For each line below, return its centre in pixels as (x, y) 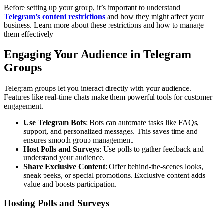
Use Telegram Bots (55, 123)
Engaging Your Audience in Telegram (98, 55)
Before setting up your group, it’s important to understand (92, 7)
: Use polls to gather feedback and (152, 149)
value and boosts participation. (70, 184)
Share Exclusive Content (64, 167)
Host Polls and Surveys (61, 149)
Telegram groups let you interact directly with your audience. (98, 88)
